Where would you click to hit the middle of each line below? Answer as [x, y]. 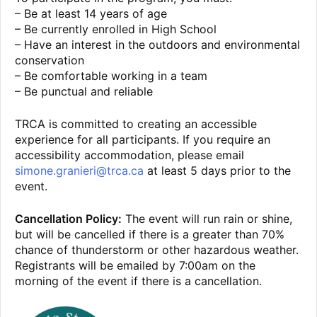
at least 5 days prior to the [217, 171]
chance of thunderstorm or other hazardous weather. [157, 250]
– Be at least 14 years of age [91, 14]
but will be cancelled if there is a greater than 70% [150, 235]
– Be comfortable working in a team [111, 76]
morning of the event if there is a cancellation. [138, 281]
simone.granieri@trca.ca [79, 171]
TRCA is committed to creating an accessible [136, 124]
